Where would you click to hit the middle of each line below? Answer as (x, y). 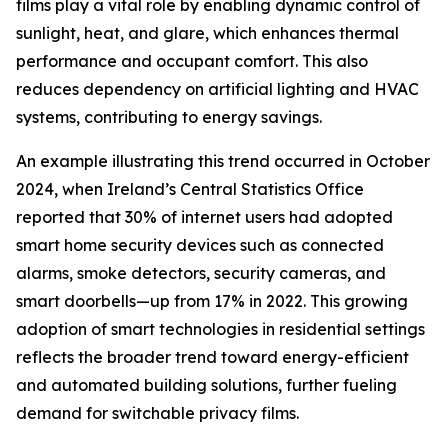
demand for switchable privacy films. (157, 413)
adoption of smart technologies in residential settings (220, 329)
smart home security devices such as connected (200, 245)
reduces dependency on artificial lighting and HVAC (217, 89)
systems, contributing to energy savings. (169, 117)
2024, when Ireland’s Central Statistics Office (190, 189)
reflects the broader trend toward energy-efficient (212, 357)
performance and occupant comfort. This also (192, 61)
